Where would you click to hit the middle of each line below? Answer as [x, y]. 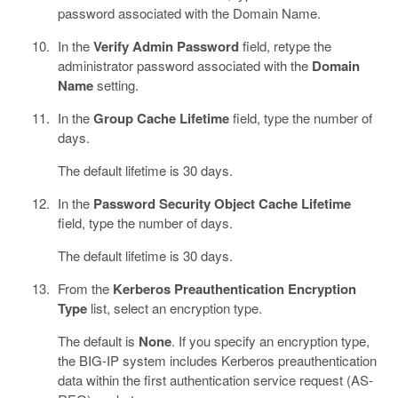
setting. [115, 84]
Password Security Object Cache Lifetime [222, 203]
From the [85, 288]
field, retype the [285, 45]
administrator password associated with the [184, 65]
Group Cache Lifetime [161, 118]
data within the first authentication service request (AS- [215, 379]
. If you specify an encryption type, [270, 340]
